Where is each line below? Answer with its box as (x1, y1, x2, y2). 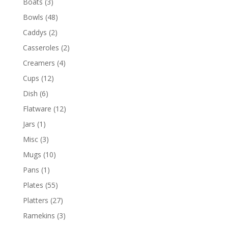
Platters (22, 195, 48, 206)
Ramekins (22, 211, 55, 221)
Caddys (22, 27, 47, 38)
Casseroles (22, 43, 59, 53)
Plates (22, 180, 43, 190)
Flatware (22, 104, 51, 114)
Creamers (22, 58, 55, 68)
